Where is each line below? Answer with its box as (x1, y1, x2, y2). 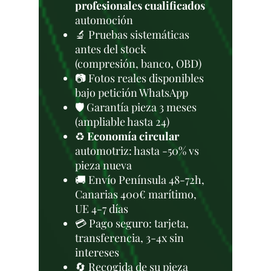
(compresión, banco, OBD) (75, 56, 201, 71)
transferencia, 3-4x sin (75, 230, 184, 245)
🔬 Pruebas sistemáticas (75, 27, 189, 42)
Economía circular (87, 129, 179, 143)
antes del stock (75, 42, 146, 56)
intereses (75, 245, 119, 260)
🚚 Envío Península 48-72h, (75, 172, 204, 187)
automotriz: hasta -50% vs (75, 143, 199, 158)
